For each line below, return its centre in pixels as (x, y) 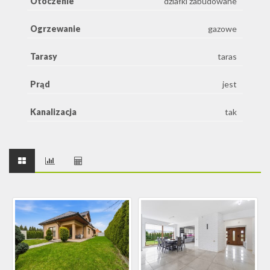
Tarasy (44, 56)
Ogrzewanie (55, 28)
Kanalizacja (53, 111)
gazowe (222, 28)
